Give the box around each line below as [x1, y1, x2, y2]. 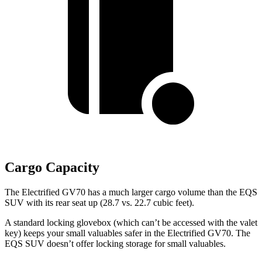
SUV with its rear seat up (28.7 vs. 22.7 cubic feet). [5, 197, 194, 208]
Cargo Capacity [5, 159, 99, 175]
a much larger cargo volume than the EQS [100, 187, 257, 197]
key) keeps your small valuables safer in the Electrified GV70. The [5, 227, 250, 238]
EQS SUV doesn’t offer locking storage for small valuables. [5, 238, 226, 249]
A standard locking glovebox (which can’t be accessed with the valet [5, 217, 257, 227]
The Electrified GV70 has [5, 187, 100, 197]
